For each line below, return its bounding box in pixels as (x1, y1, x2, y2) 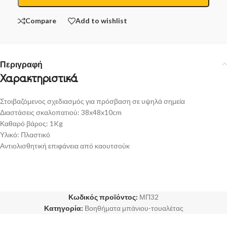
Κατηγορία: (44, 203, 83, 212)
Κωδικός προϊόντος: (68, 192, 139, 201)
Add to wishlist (75, 16, 127, 25)
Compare (25, 16, 56, 25)
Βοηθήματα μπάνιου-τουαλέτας (84, 203, 183, 212)
